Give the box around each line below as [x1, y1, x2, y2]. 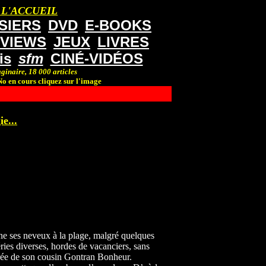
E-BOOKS [85, 17, 151, 33]
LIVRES [97, 34, 149, 50]
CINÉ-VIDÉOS [50, 50, 143, 66]
